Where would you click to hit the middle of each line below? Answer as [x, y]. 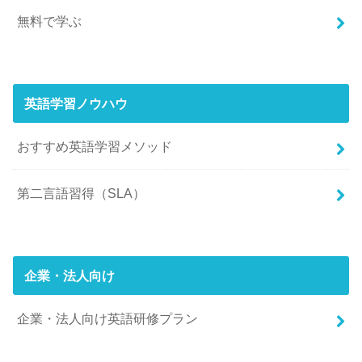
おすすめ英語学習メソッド [95, 146]
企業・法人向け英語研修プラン [108, 318]
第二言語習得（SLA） [82, 193]
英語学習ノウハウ [76, 103]
